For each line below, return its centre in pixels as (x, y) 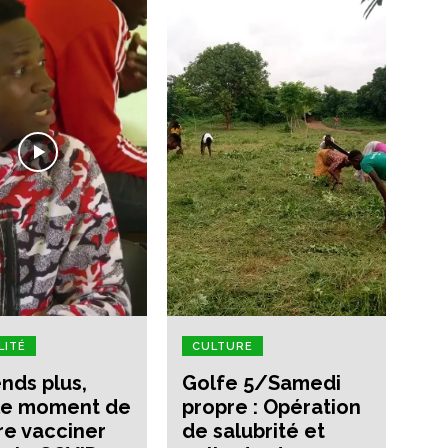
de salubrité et (254, 430)
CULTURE (223, 346)
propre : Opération (272, 406)
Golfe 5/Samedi (262, 382)
